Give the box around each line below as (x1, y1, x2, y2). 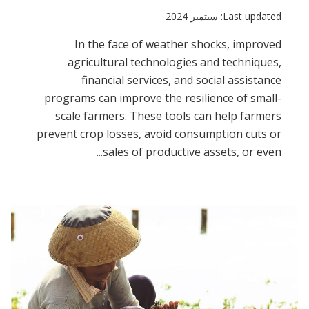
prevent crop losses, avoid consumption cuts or (37, 126, 281, 141)
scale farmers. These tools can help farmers (55, 108, 281, 123)
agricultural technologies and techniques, (68, 54, 281, 70)
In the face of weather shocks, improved (74, 36, 281, 52)
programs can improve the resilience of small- (44, 90, 281, 106)
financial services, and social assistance (81, 72, 281, 88)
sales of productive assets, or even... (103, 143, 281, 159)
